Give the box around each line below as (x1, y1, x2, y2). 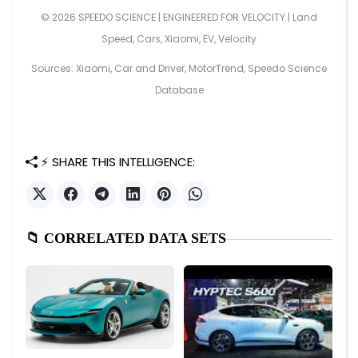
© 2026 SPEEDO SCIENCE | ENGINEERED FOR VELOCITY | (41, 10, 292, 25)
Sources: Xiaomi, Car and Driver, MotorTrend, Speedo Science (31, 62, 327, 76)
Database (154, 83, 204, 97)
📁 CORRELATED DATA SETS (26, 230, 226, 247)
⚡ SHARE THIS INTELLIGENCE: (38, 153, 195, 171)
